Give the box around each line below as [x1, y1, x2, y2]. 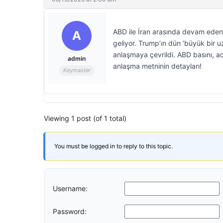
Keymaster [63, 67, 91, 74]
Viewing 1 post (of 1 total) [44, 114, 126, 122]
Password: [53, 207, 87, 216]
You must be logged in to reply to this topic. [54, 142, 173, 150]
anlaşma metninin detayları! [113, 62, 202, 70]
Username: [53, 184, 88, 193]
